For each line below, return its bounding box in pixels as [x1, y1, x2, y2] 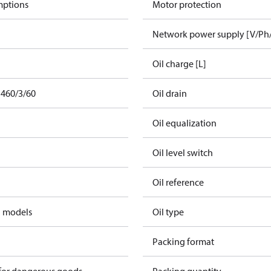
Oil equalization [152, 117, 217, 129]
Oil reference [152, 176, 204, 188]
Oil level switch [152, 146, 213, 158]
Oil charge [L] [152, 57, 206, 70]
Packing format [152, 235, 214, 247]
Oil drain [152, 87, 187, 99]
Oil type [152, 206, 184, 218]
